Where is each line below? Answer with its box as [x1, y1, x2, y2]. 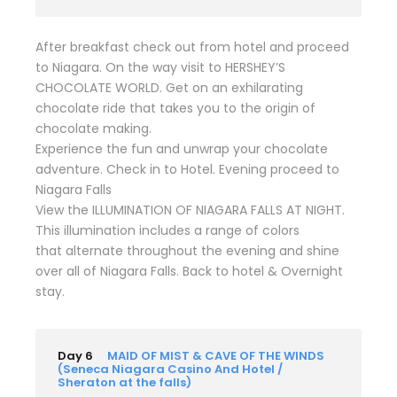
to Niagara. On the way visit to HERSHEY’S [35, 58, 285, 76]
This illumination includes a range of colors [35, 221, 300, 239]
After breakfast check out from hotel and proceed [35, 37, 349, 56]
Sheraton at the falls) [58, 373, 191, 391]
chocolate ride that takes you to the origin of [35, 98, 315, 117]
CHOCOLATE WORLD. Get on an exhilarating [35, 78, 303, 97]
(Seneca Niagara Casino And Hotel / [58, 360, 283, 378]
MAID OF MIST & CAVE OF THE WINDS [105, 346, 324, 364]
